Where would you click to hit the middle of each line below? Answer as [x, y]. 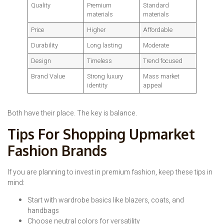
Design [41, 61]
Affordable [158, 30]
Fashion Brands [57, 150]
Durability [45, 46]
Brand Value [48, 77]
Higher [96, 30]
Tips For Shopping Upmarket [101, 134]
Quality [41, 6]
